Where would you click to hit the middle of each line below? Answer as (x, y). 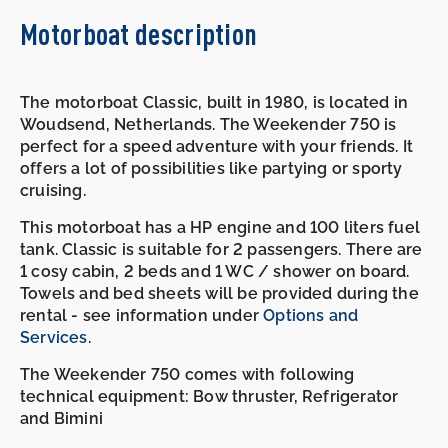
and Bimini (61, 418)
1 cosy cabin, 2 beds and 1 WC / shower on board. (215, 271)
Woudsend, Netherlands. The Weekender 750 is (208, 124)
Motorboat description (139, 33)
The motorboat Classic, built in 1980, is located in (214, 102)
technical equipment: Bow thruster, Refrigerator (209, 396)
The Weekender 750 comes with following (187, 374)
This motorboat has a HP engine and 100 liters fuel (220, 227)
